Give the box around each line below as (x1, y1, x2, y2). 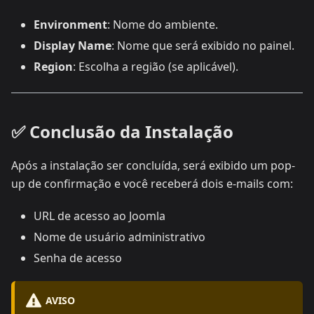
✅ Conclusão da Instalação (11, 120, 233, 144)
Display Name (34, 38, 111, 54)
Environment (34, 17, 107, 33)
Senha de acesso (34, 250, 122, 266)
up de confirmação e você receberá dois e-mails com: (11, 176, 293, 192)
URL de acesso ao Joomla (34, 208, 165, 224)
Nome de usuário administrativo (34, 229, 205, 245)
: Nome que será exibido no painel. (111, 38, 294, 54)
